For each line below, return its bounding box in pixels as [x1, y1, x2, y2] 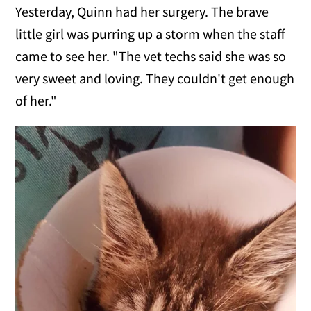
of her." [15, 92, 58, 110]
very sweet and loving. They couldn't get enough [15, 69, 295, 87]
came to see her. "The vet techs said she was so [15, 47, 287, 65]
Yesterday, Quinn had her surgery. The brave [15, 3, 269, 21]
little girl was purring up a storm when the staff [15, 25, 285, 43]
